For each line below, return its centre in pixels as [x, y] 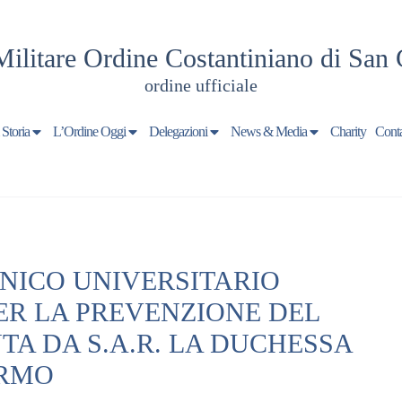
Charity [348, 131]
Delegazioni [178, 131]
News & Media [268, 131]
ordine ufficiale [201, 85]
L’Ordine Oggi [89, 131]
